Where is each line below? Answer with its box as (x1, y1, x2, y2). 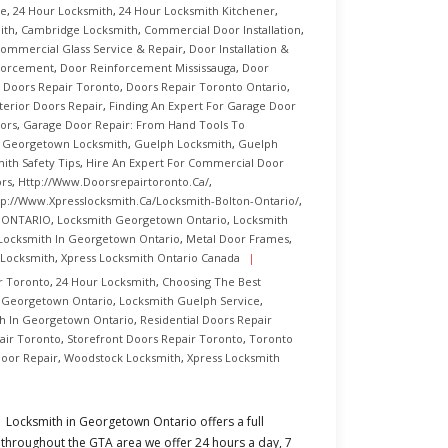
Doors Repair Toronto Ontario (126, 79, 287, 94)
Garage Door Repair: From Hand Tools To (23, 117, 245, 132)
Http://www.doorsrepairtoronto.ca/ (18, 174, 209, 189)
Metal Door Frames (186, 231, 289, 246)
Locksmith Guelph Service (119, 293, 260, 308)
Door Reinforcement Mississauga (60, 60, 236, 75)
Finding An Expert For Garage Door (109, 98, 296, 113)
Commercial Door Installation (144, 22, 301, 37)
